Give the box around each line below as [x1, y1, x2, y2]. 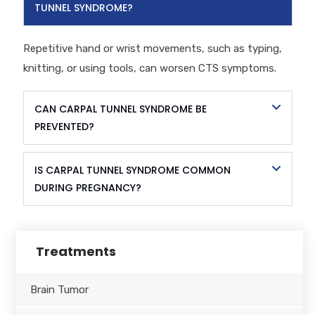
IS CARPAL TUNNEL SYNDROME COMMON [34, 162, 231, 177]
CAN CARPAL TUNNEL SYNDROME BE [34, 101, 207, 116]
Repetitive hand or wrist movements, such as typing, [22, 41, 282, 55]
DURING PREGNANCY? [34, 180, 141, 195]
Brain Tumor [30, 283, 89, 296]
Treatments [35, 242, 116, 260]
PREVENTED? [34, 119, 94, 134]
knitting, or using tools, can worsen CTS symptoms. [22, 61, 276, 75]
